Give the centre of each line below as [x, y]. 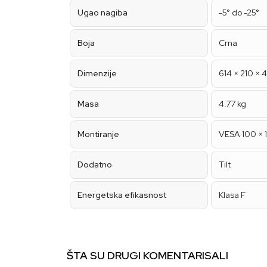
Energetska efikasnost [122, 195]
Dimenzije [97, 73]
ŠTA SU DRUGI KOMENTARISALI [148, 255]
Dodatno [95, 164]
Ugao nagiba [103, 13]
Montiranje [98, 134]
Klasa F [232, 195]
